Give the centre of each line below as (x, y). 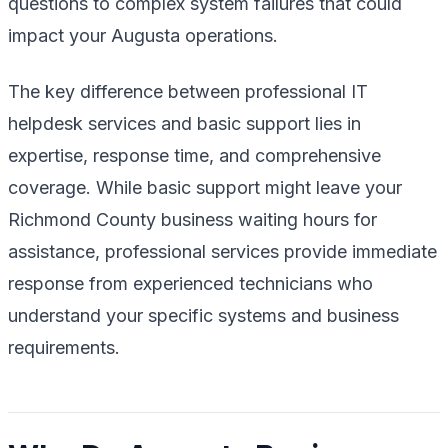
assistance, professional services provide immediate (222, 251)
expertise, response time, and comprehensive (194, 155)
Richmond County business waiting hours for (192, 219)
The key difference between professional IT (188, 91)
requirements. (64, 347)
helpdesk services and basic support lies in (184, 123)
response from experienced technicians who (190, 283)
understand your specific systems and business (203, 315)
